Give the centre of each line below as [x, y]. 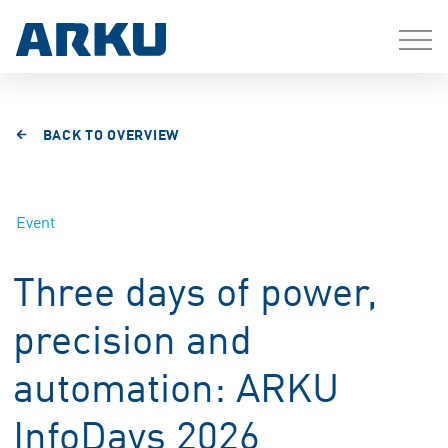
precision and [132, 336]
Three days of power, [195, 288]
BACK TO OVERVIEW [110, 133]
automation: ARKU [176, 384]
